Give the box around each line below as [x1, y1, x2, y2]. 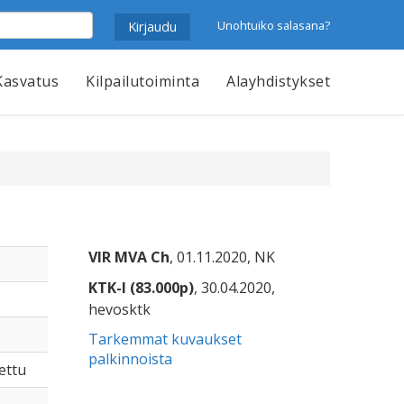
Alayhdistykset [226, 71, 330, 91]
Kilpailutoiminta [86, 71, 199, 91]
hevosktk [88, 299, 151, 319]
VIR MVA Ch [88, 247, 170, 267]
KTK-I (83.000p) [88, 278, 195, 298]
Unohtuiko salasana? [217, 16, 330, 33]
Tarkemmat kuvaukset [88, 329, 243, 349]
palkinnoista [88, 349, 173, 369]
